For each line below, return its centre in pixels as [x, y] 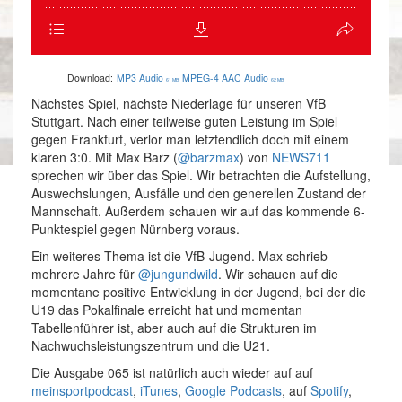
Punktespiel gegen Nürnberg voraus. [135, 229]
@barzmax [209, 157]
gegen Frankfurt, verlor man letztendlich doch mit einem [190, 140]
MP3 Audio [140, 78]
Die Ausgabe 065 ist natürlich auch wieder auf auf [172, 373]
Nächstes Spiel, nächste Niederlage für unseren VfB [179, 104]
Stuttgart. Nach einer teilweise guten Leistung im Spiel [184, 122]
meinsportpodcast [82, 391]
